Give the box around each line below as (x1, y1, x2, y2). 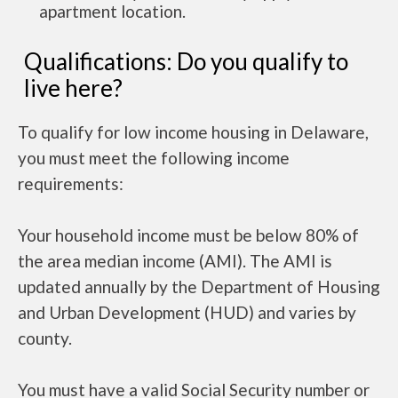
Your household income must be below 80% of (18, 224, 359, 245)
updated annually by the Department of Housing (18, 275, 380, 297)
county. (18, 327, 72, 348)
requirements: (18, 172, 123, 194)
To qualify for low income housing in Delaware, (18, 121, 369, 142)
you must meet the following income (18, 147, 290, 168)
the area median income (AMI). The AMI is (18, 250, 332, 271)
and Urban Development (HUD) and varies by (18, 301, 356, 322)
